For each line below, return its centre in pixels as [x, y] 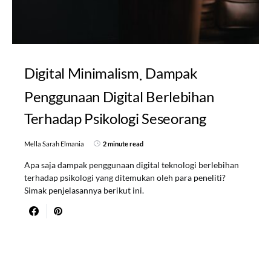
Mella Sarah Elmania [54, 143]
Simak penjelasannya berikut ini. [84, 190]
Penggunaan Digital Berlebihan [119, 96]
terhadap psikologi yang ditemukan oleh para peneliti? [125, 177]
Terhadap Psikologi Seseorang [115, 118]
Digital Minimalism [82, 73]
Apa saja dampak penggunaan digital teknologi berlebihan [132, 165]
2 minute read [123, 143]
